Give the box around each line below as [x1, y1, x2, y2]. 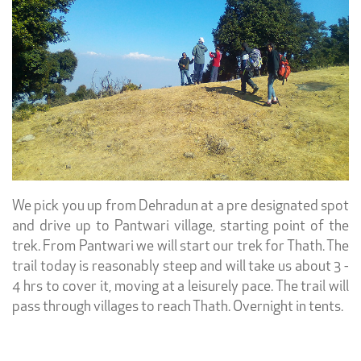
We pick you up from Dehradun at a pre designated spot [12, 198, 349, 214]
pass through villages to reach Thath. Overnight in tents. [12, 299, 343, 315]
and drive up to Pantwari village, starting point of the [12, 218, 349, 234]
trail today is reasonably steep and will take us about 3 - [12, 259, 349, 275]
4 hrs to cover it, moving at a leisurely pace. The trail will [12, 279, 349, 295]
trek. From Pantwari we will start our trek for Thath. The [12, 239, 349, 255]
